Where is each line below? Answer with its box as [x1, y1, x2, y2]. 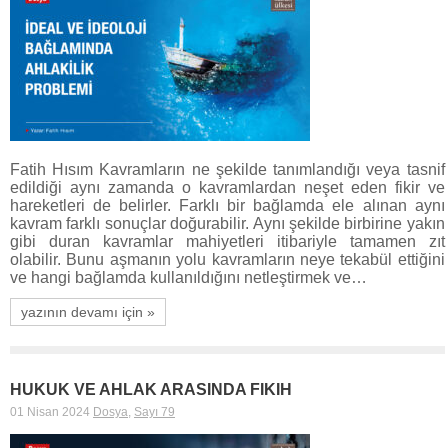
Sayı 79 [134, 404, 175, 419]
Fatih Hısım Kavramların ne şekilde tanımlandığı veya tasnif [10, 160, 445, 178]
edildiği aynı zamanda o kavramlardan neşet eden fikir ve [10, 178, 445, 196]
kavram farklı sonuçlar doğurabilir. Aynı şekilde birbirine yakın [10, 214, 445, 232]
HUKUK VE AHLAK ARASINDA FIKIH [10, 380, 292, 398]
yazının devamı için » [21, 303, 155, 320]
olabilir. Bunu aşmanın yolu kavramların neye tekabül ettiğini [10, 250, 445, 268]
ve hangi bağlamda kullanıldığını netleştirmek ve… [10, 268, 367, 286]
